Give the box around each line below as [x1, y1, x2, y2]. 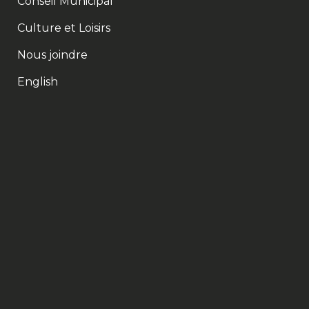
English [17, 74, 58, 88]
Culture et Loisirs [17, 21, 110, 34]
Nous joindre [17, 48, 88, 61]
